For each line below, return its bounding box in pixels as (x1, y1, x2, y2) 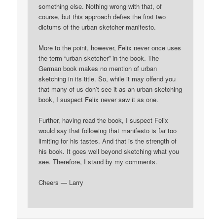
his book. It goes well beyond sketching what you (38, 146, 180, 156)
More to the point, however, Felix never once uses (38, 42, 182, 52)
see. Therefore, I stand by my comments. (38, 156, 158, 166)
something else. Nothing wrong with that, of (38, 1, 162, 11)
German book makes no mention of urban (38, 63, 157, 73)
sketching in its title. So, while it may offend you (38, 74, 176, 83)
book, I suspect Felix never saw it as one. (38, 94, 159, 104)
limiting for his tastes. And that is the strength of (38, 136, 177, 146)
